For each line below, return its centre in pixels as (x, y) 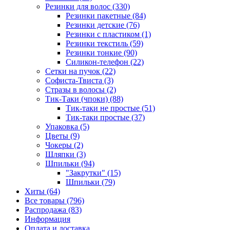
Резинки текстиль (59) (104, 43)
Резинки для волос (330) (88, 6)
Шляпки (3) (65, 154)
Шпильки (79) (90, 182)
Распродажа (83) (53, 209)
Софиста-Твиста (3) (79, 80)
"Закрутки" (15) (93, 172)
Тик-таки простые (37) (105, 117)
